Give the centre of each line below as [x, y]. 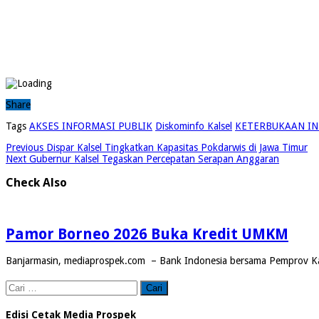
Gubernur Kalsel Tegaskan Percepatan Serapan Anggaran [153, 158]
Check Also [36, 183]
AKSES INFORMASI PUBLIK [91, 126]
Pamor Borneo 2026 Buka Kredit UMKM [147, 234]
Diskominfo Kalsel [194, 126]
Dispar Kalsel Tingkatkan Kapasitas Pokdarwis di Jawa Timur [176, 147]
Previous [25, 147]
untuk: [19, 297]
